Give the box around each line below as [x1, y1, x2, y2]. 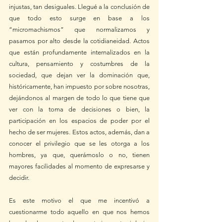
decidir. [9, 174, 31, 181]
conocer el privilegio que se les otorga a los [9, 140, 150, 147]
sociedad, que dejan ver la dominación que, [9, 71, 150, 79]
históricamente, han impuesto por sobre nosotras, [9, 83, 150, 90]
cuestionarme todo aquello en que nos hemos [9, 208, 150, 216]
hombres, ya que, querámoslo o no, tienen [9, 151, 150, 159]
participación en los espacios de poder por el [9, 117, 150, 124]
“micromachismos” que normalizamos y [9, 26, 150, 33]
